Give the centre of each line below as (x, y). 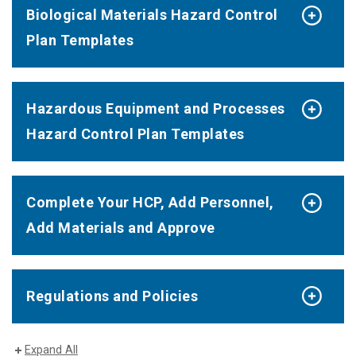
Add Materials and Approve (121, 227)
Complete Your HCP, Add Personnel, (150, 202)
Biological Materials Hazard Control (152, 15)
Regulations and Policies (112, 296)
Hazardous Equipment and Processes (156, 109)
